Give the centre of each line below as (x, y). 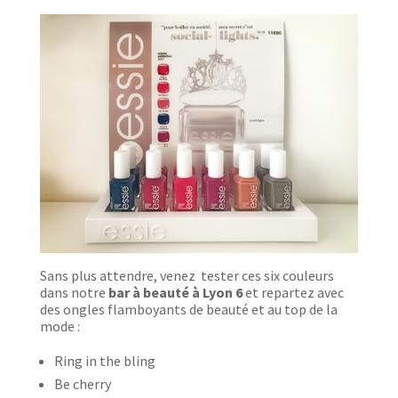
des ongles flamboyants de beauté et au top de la (188, 309)
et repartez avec (293, 292)
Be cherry (82, 383)
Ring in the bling (104, 360)
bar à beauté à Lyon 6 (175, 292)
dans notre (74, 292)
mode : (60, 326)
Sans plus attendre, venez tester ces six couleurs (187, 275)
